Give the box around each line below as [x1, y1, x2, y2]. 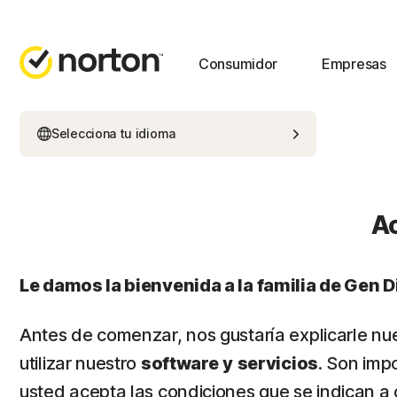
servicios [237, 353, 318, 374]
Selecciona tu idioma [51, 126, 175, 141]
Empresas [322, 55, 386, 73]
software [140, 353, 219, 374]
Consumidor [198, 55, 277, 73]
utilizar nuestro [19, 353, 141, 374]
